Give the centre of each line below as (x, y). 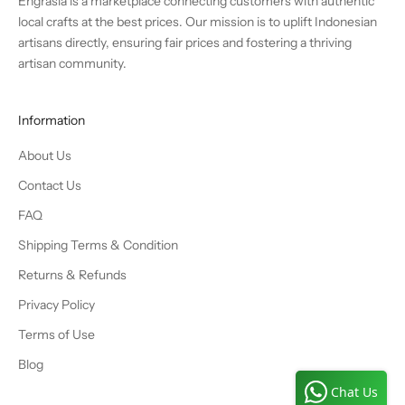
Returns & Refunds (72, 274)
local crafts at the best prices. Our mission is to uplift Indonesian (198, 21)
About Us (45, 155)
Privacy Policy (57, 304)
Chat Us (354, 391)
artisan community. (72, 63)
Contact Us (50, 185)
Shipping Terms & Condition (98, 245)
